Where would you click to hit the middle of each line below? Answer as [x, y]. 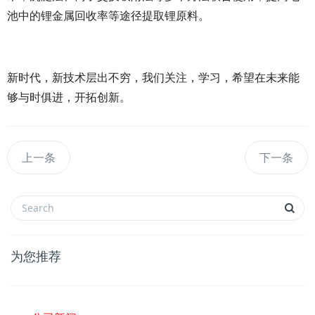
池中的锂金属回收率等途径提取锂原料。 [108, 15]
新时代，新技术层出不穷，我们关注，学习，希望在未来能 [153, 77]
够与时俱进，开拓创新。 [69, 97]
